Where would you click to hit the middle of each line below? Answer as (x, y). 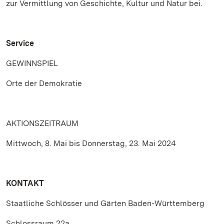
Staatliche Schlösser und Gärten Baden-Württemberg (105, 203)
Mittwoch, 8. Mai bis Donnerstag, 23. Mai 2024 (91, 143)
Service (20, 43)
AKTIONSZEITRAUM (42, 123)
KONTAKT (25, 183)
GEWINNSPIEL (32, 63)
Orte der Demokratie (44, 83)
